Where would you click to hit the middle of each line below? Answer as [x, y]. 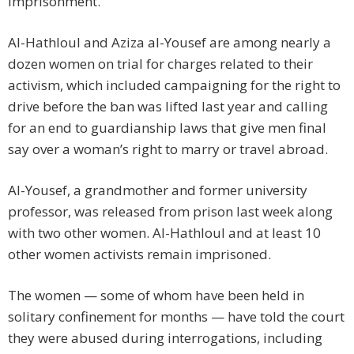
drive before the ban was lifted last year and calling [168, 107]
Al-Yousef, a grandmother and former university [158, 190]
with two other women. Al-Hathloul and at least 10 [164, 233]
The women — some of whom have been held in [156, 296]
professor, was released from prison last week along [170, 212]
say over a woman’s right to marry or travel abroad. [168, 149]
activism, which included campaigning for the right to [174, 85]
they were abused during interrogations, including [165, 338]
